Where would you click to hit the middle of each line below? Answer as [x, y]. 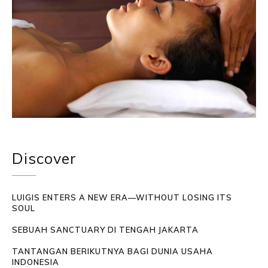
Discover [44, 159]
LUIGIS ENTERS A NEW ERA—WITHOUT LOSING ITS [122, 198]
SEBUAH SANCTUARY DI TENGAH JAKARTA [105, 230]
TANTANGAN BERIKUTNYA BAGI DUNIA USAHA [112, 252]
